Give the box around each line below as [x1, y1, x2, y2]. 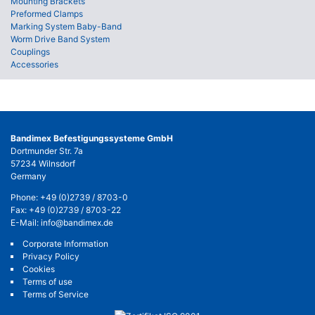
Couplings [11, 46, 50, 58]
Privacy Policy [22, 251, 79, 262]
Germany [11, 171, 46, 182]
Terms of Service [22, 289, 89, 300]
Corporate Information [22, 238, 108, 250]
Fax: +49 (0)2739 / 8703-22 [11, 205, 121, 216]
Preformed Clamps [11, 8, 83, 20]
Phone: [11, 192, 40, 203]
